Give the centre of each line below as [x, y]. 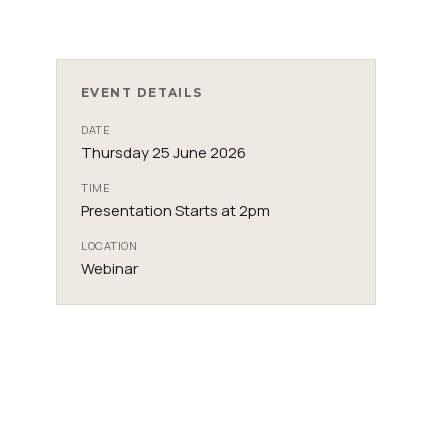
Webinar [109, 268]
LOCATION [109, 245]
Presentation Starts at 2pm [175, 210]
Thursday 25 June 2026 [163, 152]
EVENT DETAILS [142, 92]
